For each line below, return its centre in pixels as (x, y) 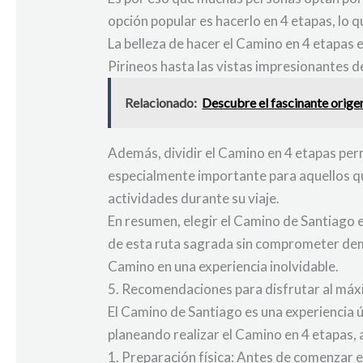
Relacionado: (161, 103)
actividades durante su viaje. (194, 199)
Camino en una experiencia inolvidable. (224, 267)
